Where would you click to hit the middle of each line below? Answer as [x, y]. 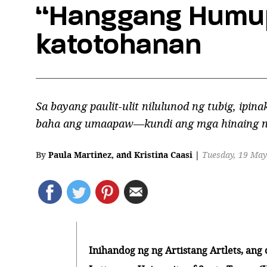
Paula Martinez [80, 155]
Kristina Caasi [163, 155]
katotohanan [119, 45]
